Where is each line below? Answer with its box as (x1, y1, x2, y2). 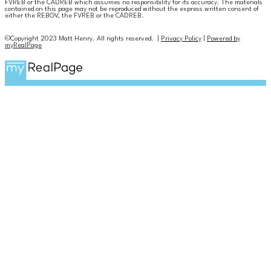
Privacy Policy (161, 36, 201, 43)
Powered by (207, 36, 240, 43)
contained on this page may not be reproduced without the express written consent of (5, 5, 259, 13)
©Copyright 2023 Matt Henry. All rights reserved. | (5, 36, 161, 43)
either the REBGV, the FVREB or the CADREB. (5, 12, 144, 19)
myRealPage (5, 42, 42, 50)
